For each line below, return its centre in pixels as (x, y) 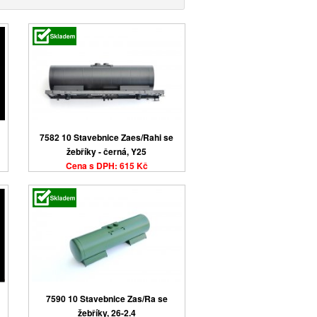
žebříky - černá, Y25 (107, 151)
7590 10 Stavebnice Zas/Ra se (106, 299)
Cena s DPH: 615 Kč (106, 165)
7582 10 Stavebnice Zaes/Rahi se (107, 137)
